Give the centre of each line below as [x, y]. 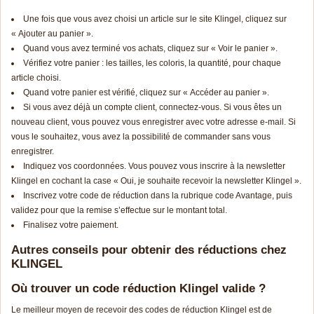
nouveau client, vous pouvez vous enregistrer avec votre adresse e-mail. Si [153, 122]
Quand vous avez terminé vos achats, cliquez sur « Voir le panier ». [150, 49]
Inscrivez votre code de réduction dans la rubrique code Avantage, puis [158, 196]
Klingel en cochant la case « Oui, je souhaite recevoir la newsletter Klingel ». [156, 181]
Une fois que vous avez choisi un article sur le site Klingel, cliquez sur [155, 19]
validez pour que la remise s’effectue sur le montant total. [119, 211]
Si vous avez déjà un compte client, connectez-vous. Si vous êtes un [152, 108]
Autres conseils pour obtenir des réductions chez [149, 250]
